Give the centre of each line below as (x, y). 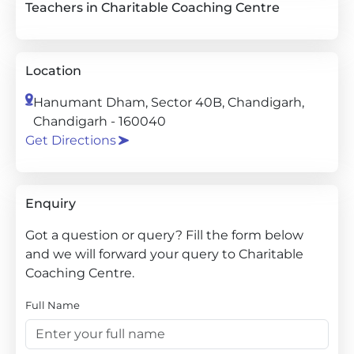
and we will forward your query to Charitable (164, 254)
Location (53, 71)
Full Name (53, 305)
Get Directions (71, 140)
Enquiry (51, 203)
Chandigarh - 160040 (99, 121)
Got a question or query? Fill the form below (164, 235)
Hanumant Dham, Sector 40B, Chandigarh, (168, 102)
